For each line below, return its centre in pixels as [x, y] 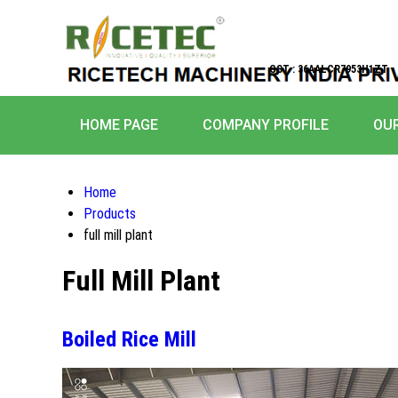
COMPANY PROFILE [266, 125]
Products [110, 214]
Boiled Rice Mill [129, 339]
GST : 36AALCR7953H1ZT [329, 69]
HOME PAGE [119, 125]
